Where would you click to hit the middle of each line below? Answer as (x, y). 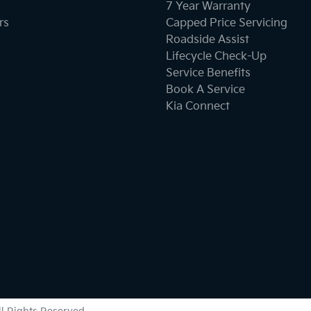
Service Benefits (208, 73)
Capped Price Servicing (227, 23)
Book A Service (205, 90)
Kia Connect (198, 107)
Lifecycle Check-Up (216, 57)
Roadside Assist (208, 40)
